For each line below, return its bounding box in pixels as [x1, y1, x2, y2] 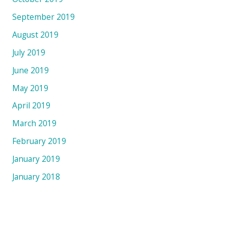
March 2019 [12, 118, 56, 129]
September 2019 [12, 11, 75, 23]
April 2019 [12, 100, 50, 111]
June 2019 [12, 64, 49, 76]
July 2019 [12, 46, 45, 58]
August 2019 [12, 28, 59, 40]
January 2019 [12, 153, 60, 165]
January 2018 [12, 170, 60, 182]
